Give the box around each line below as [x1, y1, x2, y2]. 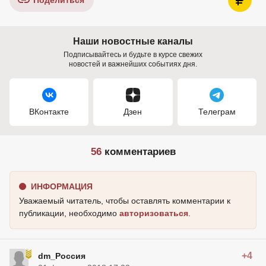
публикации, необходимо [19, 208, 119, 218]
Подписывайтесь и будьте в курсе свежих [64, 50, 202, 59]
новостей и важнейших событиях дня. [69, 60, 197, 68]
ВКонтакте [29, 107, 69, 116]
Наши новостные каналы [73, 36, 193, 46]
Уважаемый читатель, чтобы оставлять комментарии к [19, 196, 230, 205]
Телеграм [198, 107, 236, 116]
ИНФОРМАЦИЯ [31, 182, 93, 191]
